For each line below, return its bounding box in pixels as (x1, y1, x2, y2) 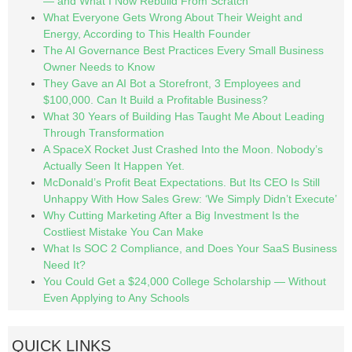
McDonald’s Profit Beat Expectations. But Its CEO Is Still (43, 175, 320, 189)
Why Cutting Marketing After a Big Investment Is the (43, 208, 299, 222)
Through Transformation (43, 126, 164, 139)
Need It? (43, 258, 86, 271)
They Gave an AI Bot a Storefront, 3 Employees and (43, 76, 301, 90)
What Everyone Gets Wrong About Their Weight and (43, 10, 302, 24)
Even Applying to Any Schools (43, 291, 189, 304)
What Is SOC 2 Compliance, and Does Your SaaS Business (43, 241, 337, 255)
